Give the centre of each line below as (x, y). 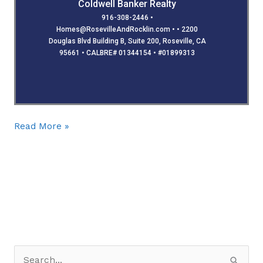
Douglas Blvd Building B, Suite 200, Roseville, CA (127, 41)
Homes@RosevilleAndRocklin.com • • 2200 (127, 30)
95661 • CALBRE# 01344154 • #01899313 (127, 53)
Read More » (41, 126)
